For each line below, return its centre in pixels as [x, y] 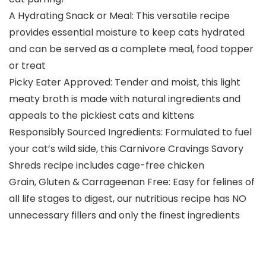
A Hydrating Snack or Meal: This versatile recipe [119, 16]
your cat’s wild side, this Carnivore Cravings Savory [126, 149]
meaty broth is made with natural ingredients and [125, 99]
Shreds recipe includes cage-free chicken [107, 166]
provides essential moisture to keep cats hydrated [127, 33]
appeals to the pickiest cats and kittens [102, 116]
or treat [27, 66]
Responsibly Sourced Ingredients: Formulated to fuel [130, 132]
